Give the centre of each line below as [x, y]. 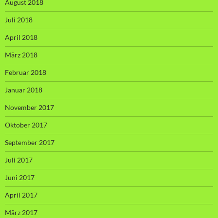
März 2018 [21, 54]
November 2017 [29, 107]
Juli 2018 [19, 19]
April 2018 [21, 37]
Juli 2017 [19, 160]
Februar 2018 [26, 72]
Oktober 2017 [26, 125]
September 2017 [30, 142]
